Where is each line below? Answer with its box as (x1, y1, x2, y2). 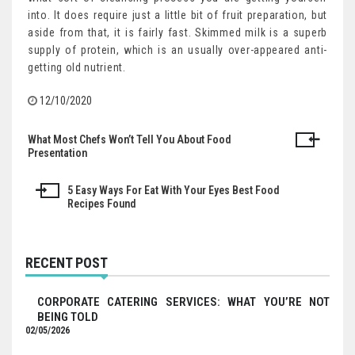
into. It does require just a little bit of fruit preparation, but (28, 9, 327, 22)
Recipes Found (67, 197, 136, 211)
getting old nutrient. (28, 61, 126, 74)
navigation (27, 164, 108, 187)
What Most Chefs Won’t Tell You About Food (28, 133, 231, 147)
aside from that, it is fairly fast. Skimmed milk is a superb (28, 26, 327, 40)
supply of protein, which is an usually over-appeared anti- (28, 44, 327, 57)
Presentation (28, 147, 87, 160)
